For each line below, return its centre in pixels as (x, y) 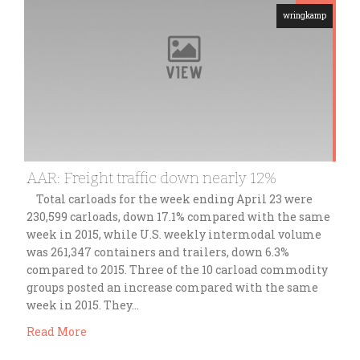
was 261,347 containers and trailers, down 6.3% (158, 252)
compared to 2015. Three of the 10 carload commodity (177, 270)
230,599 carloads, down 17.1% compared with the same (178, 217)
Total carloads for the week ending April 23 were (170, 199)
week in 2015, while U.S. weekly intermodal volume (174, 235)
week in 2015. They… (83, 305)
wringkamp (305, 16)
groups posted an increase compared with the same (172, 288)
